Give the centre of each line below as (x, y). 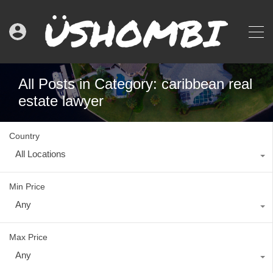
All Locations (41, 154)
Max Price (28, 237)
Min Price (27, 186)
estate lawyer (61, 101)
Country (24, 136)
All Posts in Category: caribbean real (135, 84)
